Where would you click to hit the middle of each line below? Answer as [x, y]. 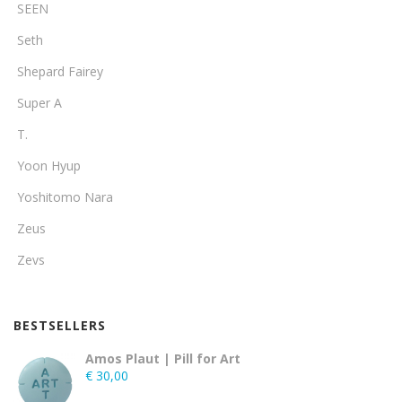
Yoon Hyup [49, 166]
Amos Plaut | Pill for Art [163, 358]
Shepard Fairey [60, 71]
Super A [39, 103]
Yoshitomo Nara [65, 197]
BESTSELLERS [60, 325]
